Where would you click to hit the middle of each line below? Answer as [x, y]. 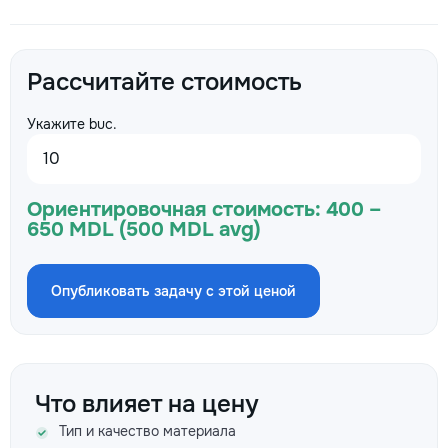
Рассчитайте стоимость [164, 82]
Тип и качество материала [147, 431]
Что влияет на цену [147, 404]
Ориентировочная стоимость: [174, 209]
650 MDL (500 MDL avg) [144, 229]
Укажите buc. [72, 124]
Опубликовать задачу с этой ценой [173, 291]
